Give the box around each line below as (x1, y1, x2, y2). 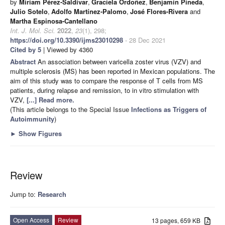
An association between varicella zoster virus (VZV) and (38, 56, 201, 66)
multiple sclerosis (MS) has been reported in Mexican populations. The (10, 66, 215, 76)
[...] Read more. (27, 94, 74, 104)
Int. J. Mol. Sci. (10, 25, 55, 35)
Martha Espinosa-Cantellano (10, 16, 97, 26)
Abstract (10, 56, 38, 66)
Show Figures (17, 128, 62, 138)
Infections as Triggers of (131, 104, 206, 114)
